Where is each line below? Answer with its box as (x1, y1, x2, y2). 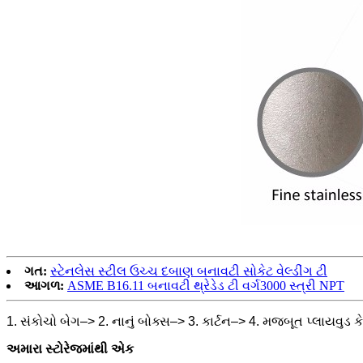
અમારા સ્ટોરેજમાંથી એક (6, 342, 134, 357)
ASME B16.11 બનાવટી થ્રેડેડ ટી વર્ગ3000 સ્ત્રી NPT (67, 279, 344, 293)
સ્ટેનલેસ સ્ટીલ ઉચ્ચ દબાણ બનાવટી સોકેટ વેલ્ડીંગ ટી (50, 264, 327, 279)
